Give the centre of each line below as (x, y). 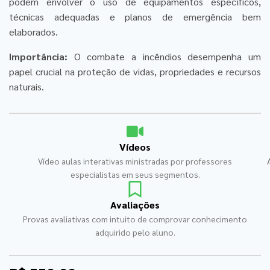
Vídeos (135, 146)
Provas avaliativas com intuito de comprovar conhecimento (135, 218)
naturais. (27, 86)
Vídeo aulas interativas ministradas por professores (135, 161)
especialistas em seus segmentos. (135, 174)
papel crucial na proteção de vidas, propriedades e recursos (135, 71)
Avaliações (135, 204)
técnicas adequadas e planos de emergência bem (135, 16)
